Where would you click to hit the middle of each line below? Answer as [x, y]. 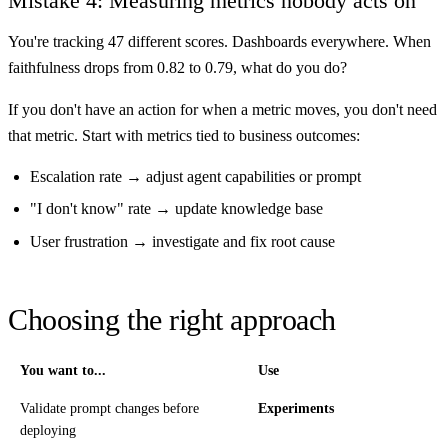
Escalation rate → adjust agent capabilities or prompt [195, 177]
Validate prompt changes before [109, 408]
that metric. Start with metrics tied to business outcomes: [184, 135]
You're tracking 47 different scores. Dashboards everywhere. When [219, 42]
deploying [48, 430]
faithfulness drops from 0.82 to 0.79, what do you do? [177, 68]
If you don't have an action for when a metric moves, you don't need [222, 109]
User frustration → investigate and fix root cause [182, 241]
